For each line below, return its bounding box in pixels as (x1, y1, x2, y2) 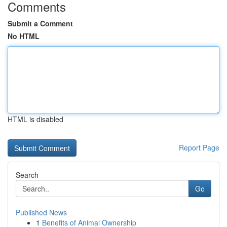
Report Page (179, 142, 219, 153)
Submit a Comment (8, 18, 73, 28)
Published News (16, 207, 67, 217)
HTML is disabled (8, 114, 63, 124)
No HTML (8, 31, 40, 41)
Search (16, 170, 39, 180)
